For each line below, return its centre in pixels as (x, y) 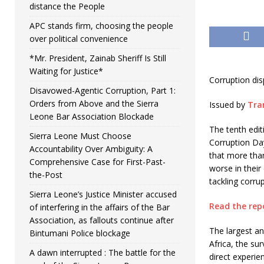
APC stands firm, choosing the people (101, 26)
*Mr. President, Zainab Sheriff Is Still (98, 58)
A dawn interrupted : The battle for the (103, 253)
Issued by (228, 105)
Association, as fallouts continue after (102, 220)
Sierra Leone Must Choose (80, 136)
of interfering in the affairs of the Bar (100, 207)
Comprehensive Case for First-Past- (98, 162)
